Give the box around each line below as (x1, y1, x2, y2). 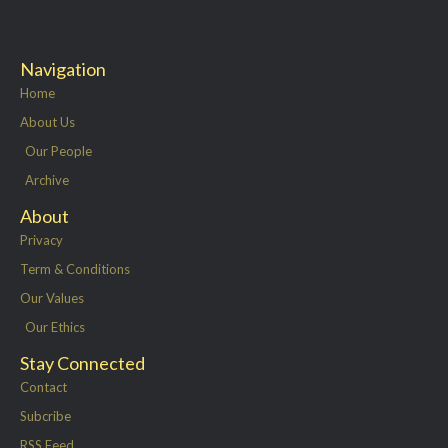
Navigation (20, 57, 106, 80)
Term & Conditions (20, 260, 130, 277)
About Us (20, 113, 75, 130)
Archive (25, 171, 69, 188)
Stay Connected (20, 351, 145, 374)
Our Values (20, 289, 84, 306)
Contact (20, 378, 67, 395)
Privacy (20, 231, 63, 248)
